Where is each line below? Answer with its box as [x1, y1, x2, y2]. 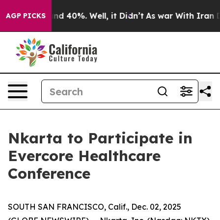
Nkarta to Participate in [8, 129, 192, 147]
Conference [8, 164, 90, 183]
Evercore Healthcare [8, 146, 161, 165]
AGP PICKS [6, 11, 46, 20]
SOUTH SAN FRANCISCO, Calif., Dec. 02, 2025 [8, 202, 181, 212]
